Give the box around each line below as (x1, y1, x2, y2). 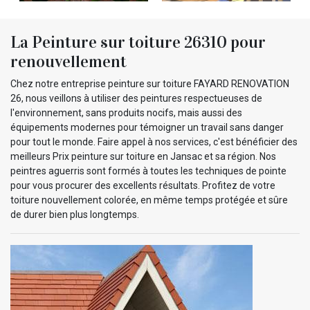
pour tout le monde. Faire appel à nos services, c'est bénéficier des (10, 136, 298, 147)
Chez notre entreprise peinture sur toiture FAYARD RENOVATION (10, 77, 289, 89)
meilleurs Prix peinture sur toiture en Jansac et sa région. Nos (10, 150, 276, 162)
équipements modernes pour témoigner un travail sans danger (10, 121, 284, 133)
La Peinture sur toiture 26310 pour (10, 31, 266, 53)
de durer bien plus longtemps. (10, 208, 139, 220)
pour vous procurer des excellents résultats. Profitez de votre (10, 179, 275, 191)
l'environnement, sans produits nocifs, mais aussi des (10, 107, 242, 118)
